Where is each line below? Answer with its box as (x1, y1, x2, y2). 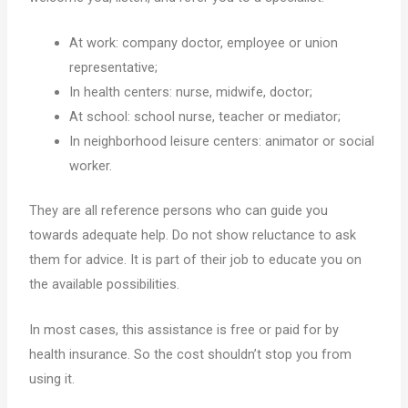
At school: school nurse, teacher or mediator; (69, 108, 342, 126)
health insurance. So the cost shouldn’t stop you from (29, 346, 352, 363)
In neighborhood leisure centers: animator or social (69, 133, 375, 150)
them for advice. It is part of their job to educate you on (29, 251, 362, 269)
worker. (69, 158, 113, 175)
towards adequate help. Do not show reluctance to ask (29, 227, 357, 244)
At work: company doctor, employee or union (69, 35, 339, 52)
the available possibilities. (29, 276, 180, 293)
